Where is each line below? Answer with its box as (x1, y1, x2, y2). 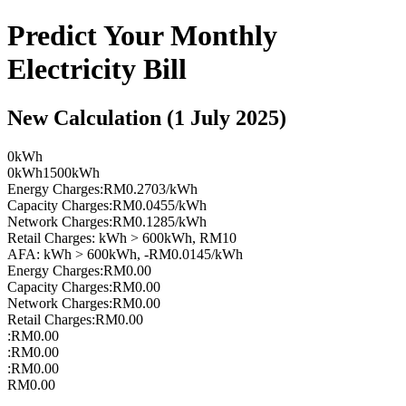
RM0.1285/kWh (112, 213, 207, 229)
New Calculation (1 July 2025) (7, 105, 286, 130)
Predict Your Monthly (7, 19, 277, 53)
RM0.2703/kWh (103, 180, 198, 197)
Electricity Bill (7, 53, 187, 86)
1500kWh (43, 164, 100, 180)
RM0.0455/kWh (112, 197, 207, 213)
